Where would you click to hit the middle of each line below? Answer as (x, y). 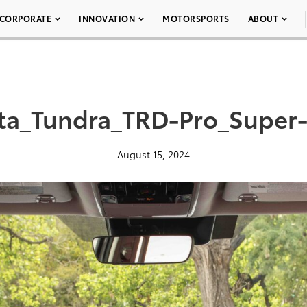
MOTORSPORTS (196, 18)
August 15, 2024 (153, 154)
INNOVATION (107, 18)
